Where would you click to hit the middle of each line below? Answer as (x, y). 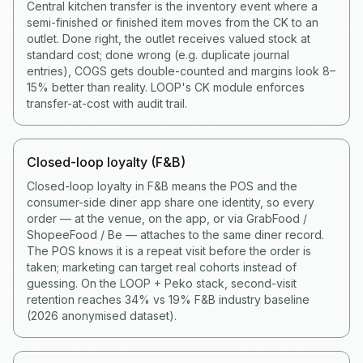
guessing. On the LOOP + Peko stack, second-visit (162, 283)
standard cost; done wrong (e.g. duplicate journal (158, 55)
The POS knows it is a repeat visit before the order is (169, 251)
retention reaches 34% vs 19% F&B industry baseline (168, 299)
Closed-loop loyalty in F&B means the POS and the (162, 186)
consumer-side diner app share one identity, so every (171, 202)
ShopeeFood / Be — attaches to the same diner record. (175, 235)
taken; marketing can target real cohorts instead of (162, 267)
